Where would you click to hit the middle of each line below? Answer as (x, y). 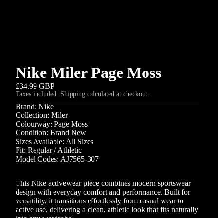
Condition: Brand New (51, 132)
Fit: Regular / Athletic (49, 150)
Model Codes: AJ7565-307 (57, 159)
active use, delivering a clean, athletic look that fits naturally (107, 209)
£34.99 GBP (35, 86)
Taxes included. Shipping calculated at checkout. (82, 94)
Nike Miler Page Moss (88, 73)
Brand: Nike (35, 106)
